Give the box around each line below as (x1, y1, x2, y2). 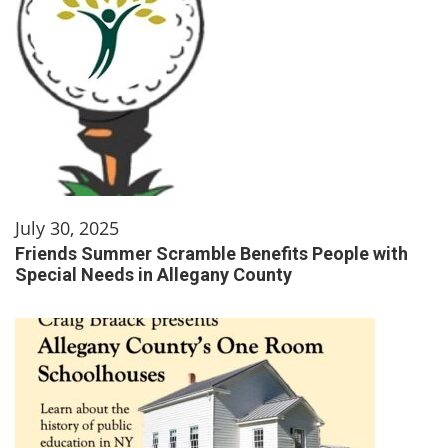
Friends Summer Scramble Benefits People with (15, 242, 408, 264)
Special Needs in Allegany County (15, 263, 292, 285)
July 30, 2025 (15, 215, 119, 240)
